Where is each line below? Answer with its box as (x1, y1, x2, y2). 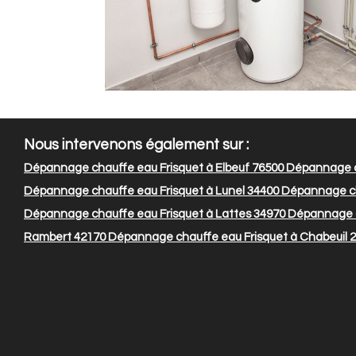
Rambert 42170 (24, 230, 106, 243)
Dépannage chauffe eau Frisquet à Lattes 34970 (24, 207, 285, 220)
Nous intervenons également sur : (24, 137, 249, 153)
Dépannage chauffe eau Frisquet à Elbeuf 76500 (24, 161, 284, 174)
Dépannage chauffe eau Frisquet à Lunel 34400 (24, 184, 279, 197)
